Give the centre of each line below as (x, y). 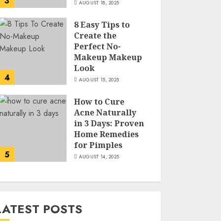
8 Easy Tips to (102, 24)
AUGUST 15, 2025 (99, 79)
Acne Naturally (105, 112)
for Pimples (98, 145)
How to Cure (99, 101)
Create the (95, 35)
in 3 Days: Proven (109, 123)
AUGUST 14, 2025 (99, 156)
